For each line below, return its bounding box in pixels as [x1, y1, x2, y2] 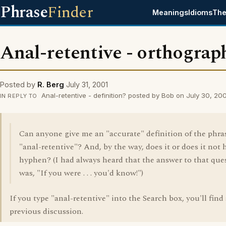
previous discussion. [10, 205, 83, 217]
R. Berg [37, 80, 64, 89]
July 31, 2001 [66, 80, 108, 89]
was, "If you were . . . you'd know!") [19, 167, 143, 179]
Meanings [152, 8, 189, 17]
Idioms [188, 8, 213, 17]
